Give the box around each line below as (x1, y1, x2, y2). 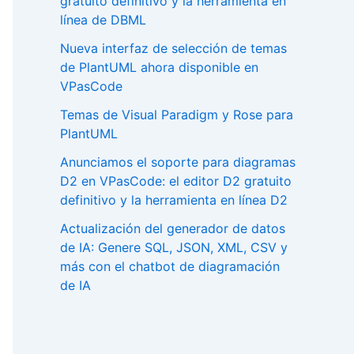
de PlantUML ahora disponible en (60, 58, 258, 75)
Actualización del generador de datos (60, 220, 285, 236)
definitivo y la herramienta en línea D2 (60, 191, 288, 208)
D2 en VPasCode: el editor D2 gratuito (60, 172, 292, 189)
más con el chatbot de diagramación (60, 258, 280, 274)
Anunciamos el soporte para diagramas (60, 153, 296, 170)
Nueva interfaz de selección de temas (60, 40, 287, 56)
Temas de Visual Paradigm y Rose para (60, 106, 293, 122)
